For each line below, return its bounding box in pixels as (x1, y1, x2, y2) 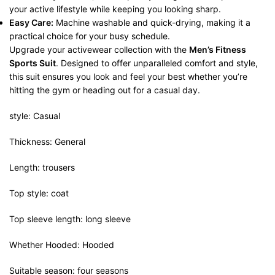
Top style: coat (9, 188, 69, 199)
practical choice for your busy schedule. (9, 31, 170, 42)
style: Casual (9, 110, 60, 122)
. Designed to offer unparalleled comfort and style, (56, 58, 258, 69)
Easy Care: (9, 17, 53, 28)
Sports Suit (9, 58, 56, 69)
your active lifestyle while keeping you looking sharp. (9, 4, 221, 15)
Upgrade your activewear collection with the (9, 44, 189, 55)
